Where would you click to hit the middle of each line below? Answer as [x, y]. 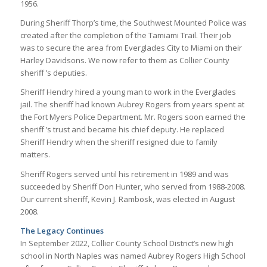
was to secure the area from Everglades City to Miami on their [131, 48]
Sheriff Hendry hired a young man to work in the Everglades [128, 92]
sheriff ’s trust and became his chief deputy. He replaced [122, 130]
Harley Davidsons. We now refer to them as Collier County [125, 60]
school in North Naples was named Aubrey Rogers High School [133, 255]
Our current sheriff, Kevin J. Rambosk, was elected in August [127, 199]
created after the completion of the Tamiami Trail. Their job [125, 35]
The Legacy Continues [62, 230]
